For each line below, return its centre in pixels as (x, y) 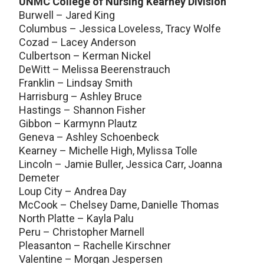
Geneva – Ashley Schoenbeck (89, 137)
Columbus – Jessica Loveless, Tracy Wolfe (120, 29)
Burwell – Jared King (67, 15)
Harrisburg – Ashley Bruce (80, 96)
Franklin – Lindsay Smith (76, 83)
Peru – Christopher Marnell (82, 232)
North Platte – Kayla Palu (76, 218)
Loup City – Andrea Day (73, 191)
